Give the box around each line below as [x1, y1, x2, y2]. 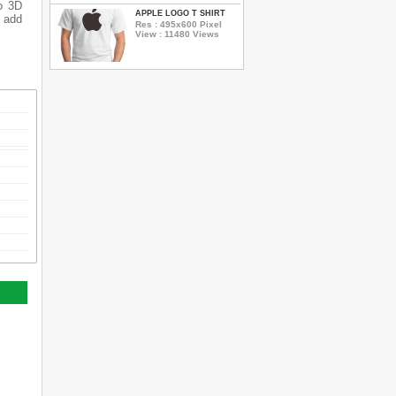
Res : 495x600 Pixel [135, 19, 222, 29]
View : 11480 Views [135, 28, 219, 39]
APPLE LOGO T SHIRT [135, 9, 225, 18]
